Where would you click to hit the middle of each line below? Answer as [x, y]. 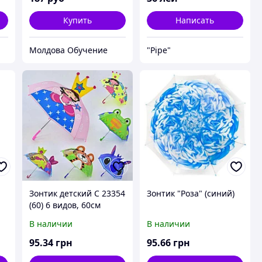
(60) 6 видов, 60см [65, 205]
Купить [77, 20]
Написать [195, 20]
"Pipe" [158, 50]
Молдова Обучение [68, 50]
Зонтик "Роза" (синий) [190, 193]
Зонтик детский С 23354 [77, 193]
